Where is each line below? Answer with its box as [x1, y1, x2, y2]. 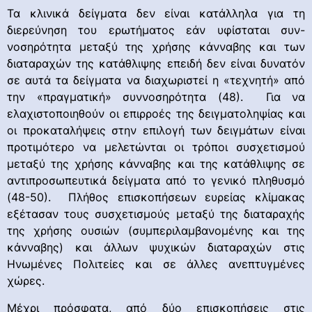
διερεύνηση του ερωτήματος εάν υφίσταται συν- [7, 23, 305, 38]
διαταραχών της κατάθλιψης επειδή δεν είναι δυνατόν [7, 56, 305, 71]
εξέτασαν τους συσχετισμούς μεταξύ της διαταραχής [7, 207, 305, 221]
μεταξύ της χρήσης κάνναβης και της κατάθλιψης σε [7, 157, 305, 171]
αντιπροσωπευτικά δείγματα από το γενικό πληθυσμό [7, 173, 305, 188]
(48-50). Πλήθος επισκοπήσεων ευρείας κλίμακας [7, 190, 305, 205]
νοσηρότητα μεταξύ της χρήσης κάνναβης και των [7, 40, 305, 54]
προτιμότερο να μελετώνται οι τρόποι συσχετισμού [7, 140, 305, 155]
